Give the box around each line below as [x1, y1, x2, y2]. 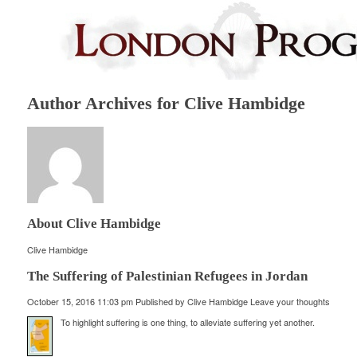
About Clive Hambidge [26, 216, 161, 232]
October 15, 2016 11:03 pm [26, 295, 133, 308]
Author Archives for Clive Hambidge [26, 92, 305, 113]
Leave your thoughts [249, 295, 330, 308]
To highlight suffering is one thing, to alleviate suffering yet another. [60, 316, 315, 329]
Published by [135, 295, 187, 308]
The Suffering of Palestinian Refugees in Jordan [26, 268, 308, 284]
